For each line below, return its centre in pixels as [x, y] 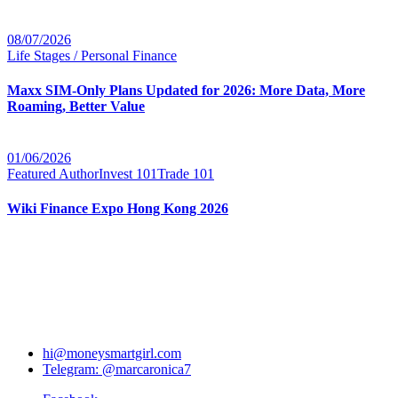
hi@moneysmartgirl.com [112, 354]
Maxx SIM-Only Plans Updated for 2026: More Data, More [186, 91]
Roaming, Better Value [76, 107]
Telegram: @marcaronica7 [117, 370]
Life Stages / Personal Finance [92, 55]
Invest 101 [128, 173]
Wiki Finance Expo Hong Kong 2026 [118, 208]
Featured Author [53, 173]
